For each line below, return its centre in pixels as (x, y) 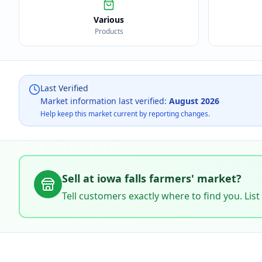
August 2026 (194, 101)
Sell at (80, 178)
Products (109, 31)
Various (109, 20)
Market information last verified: (105, 101)
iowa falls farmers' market (167, 178)
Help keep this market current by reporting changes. (125, 114)
